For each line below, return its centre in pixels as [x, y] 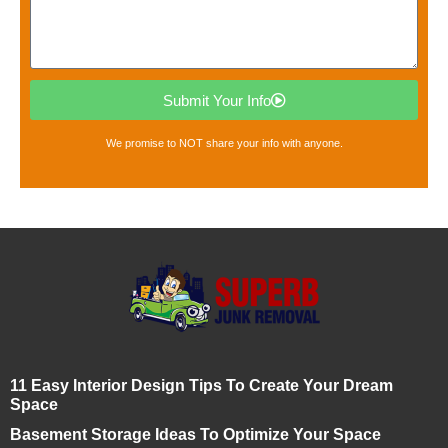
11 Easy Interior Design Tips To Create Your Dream [201, 386]
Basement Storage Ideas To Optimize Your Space [195, 435]
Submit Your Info [216, 100]
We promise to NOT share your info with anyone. [224, 143]
